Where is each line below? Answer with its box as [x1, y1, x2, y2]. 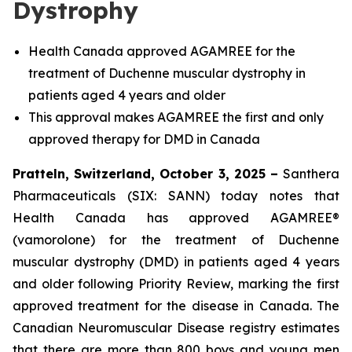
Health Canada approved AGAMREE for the [28, 43, 295, 59]
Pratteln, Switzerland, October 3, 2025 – [13, 166, 283, 181]
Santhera [283, 166, 339, 181]
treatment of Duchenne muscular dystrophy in [28, 65, 306, 81]
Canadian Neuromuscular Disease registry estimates [13, 320, 339, 335]
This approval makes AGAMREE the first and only [28, 109, 324, 125]
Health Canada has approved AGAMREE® [13, 210, 339, 225]
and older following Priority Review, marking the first [13, 276, 339, 291]
